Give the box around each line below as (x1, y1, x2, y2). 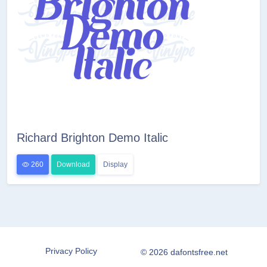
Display (103, 160, 128, 169)
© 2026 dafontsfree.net (141, 247, 228, 257)
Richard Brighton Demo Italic (17, 131, 168, 145)
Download (57, 160, 90, 169)
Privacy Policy (45, 246, 97, 256)
